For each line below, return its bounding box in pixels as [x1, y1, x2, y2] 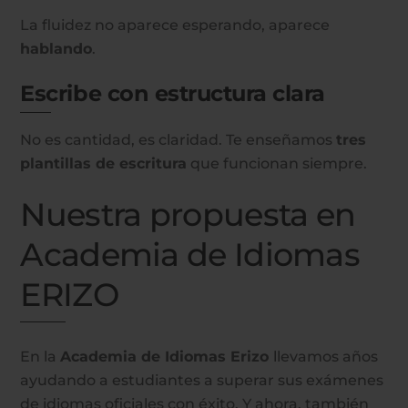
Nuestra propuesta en [20, 195, 356, 235]
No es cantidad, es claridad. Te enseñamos [20, 131, 337, 149]
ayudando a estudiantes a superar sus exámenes [20, 372, 384, 390]
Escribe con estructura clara [20, 80, 325, 107]
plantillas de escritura [20, 155, 188, 173]
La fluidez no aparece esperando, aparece [20, 16, 331, 35]
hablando [20, 40, 93, 58]
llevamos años [273, 348, 379, 366]
